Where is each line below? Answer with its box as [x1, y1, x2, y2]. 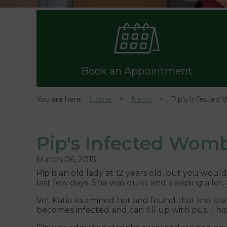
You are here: [36, 94, 87, 104]
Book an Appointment [81, 64, 193, 77]
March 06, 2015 [36, 154, 96, 164]
